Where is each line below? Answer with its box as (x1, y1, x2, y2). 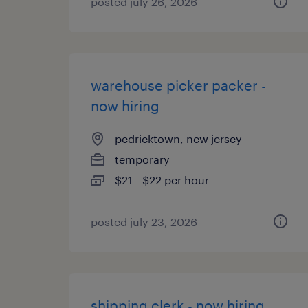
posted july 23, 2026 (91, 215, 197, 228)
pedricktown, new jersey (115, 132, 242, 145)
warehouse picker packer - (91, 77, 266, 93)
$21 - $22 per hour (115, 173, 209, 186)
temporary (115, 153, 170, 166)
